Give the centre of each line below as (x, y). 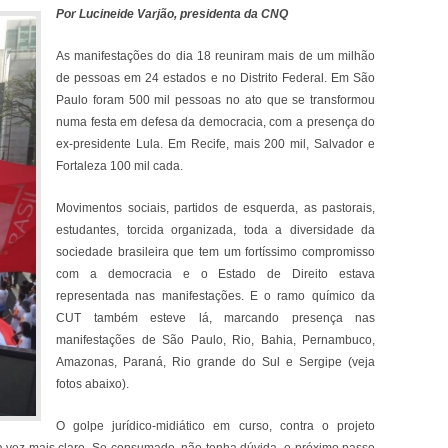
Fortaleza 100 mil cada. (119, 166)
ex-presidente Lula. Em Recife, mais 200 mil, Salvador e (216, 144)
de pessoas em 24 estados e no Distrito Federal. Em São (216, 78)
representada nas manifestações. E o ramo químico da (216, 296)
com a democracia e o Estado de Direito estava (216, 274)
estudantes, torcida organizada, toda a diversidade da (216, 230)
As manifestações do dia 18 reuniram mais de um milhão (216, 56)
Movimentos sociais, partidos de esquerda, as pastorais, (216, 208)
